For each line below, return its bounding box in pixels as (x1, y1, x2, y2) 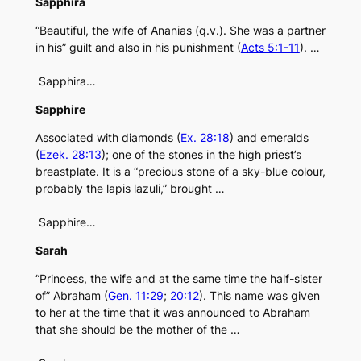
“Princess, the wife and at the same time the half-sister (35, 272, 322, 286)
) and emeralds (229, 131, 309, 145)
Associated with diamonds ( (35, 131, 180, 145)
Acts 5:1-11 (240, 40, 300, 55)
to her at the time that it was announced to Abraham (35, 305, 310, 320)
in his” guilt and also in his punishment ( (35, 40, 241, 55)
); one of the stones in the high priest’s (101, 147, 301, 162)
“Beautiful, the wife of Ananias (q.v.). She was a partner (35, 23, 326, 38)
